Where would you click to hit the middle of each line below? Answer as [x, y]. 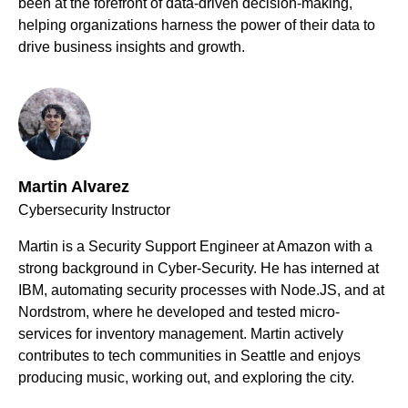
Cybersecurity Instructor [94, 210]
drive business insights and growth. [132, 47]
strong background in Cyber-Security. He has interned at [199, 269]
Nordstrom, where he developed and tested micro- [179, 312]
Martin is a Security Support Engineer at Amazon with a [195, 247]
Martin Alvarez [74, 187]
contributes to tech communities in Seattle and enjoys [189, 356]
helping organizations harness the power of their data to [197, 25]
